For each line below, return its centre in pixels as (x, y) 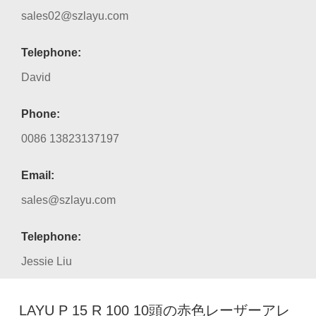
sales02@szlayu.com (75, 16)
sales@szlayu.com (68, 200)
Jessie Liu (47, 261)
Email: (38, 175)
